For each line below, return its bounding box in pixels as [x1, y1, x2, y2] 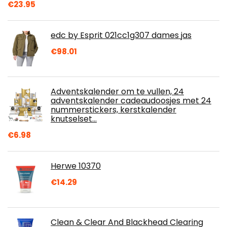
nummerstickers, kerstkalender [51, 103, 176, 116]
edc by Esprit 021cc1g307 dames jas [51, 29, 192, 41]
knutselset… [51, 112, 97, 125]
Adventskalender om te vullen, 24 [51, 85, 184, 97]
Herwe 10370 [51, 160, 101, 172]
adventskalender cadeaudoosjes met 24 [51, 94, 211, 106]
